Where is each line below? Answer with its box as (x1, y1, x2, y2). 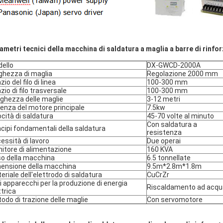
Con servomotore (147, 196, 203, 204)
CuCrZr (147, 171, 169, 179)
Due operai (147, 137, 181, 145)
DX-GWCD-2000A (147, 61, 201, 69)
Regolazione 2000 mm (147, 70, 218, 78)
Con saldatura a (147, 120, 197, 128)
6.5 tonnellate (147, 154, 191, 162)
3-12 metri (147, 95, 180, 103)
